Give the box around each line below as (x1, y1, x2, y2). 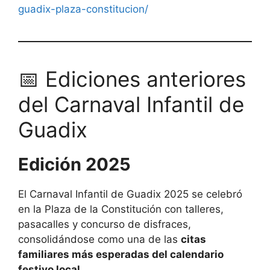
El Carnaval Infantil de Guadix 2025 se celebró (18, 188, 242, 200)
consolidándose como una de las (18, 233, 181, 245)
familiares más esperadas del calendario (18, 248, 224, 260)
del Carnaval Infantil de (18, 92, 244, 117)
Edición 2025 (18, 154, 131, 175)
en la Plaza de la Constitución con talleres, (18, 203, 224, 215)
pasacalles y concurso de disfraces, (18, 218, 191, 230)
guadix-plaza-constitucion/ (18, 3, 148, 15)
